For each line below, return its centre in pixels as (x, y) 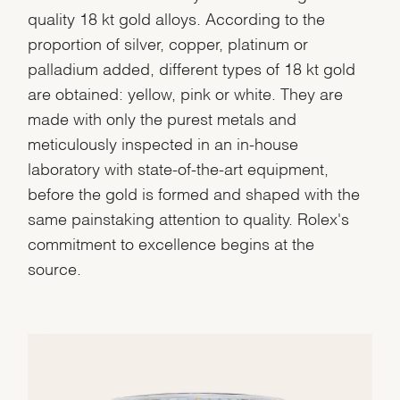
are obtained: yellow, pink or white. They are (186, 92)
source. (55, 267)
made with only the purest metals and (162, 117)
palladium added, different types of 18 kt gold (192, 67)
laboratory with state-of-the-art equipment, (179, 167)
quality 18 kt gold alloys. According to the (177, 17)
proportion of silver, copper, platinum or (168, 42)
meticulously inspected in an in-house (163, 142)
